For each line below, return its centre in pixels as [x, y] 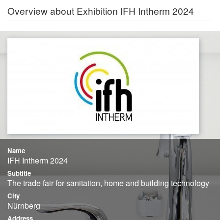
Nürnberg [24, 205]
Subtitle [19, 173]
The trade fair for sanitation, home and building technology [108, 183]
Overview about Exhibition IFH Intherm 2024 [101, 10]
